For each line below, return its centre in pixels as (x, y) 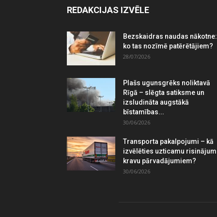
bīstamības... (144, 112)
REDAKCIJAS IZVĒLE (108, 10)
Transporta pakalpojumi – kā (168, 142)
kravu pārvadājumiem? (160, 161)
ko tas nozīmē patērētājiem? (168, 46)
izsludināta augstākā (156, 102)
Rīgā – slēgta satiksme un (164, 93)
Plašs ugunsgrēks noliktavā (167, 83)
